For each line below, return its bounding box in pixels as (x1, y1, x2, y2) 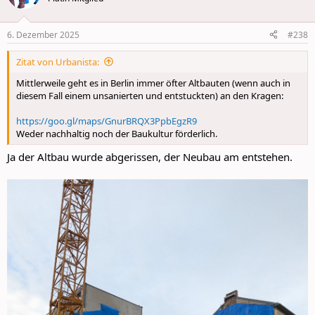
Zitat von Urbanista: (16, 55, 99, 68)
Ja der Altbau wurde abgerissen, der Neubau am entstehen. (7, 150, 292, 165)
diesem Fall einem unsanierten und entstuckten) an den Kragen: (16, 89, 283, 102)
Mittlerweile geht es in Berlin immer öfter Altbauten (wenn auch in (16, 76, 290, 89)
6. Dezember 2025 (7, 28, 79, 41)
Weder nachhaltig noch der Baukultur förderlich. (16, 127, 217, 140)
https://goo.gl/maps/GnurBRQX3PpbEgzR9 (16, 114, 197, 127)
